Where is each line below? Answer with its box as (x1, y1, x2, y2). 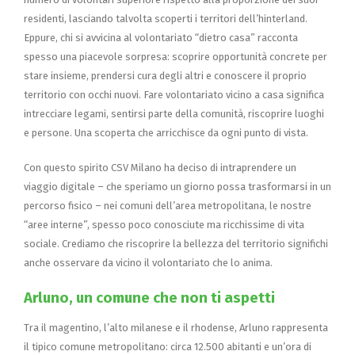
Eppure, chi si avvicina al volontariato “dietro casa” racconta (24, 31, 298, 44)
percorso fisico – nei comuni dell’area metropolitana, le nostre (24, 199, 311, 212)
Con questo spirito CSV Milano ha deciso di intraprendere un (24, 161, 296, 174)
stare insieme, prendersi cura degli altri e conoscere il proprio (24, 69, 307, 82)
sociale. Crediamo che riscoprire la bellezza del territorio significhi (24, 237, 328, 250)
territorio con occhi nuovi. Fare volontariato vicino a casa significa (24, 88, 324, 101)
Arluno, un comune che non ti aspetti (24, 288, 275, 307)
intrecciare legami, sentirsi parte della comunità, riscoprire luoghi (24, 107, 324, 120)
